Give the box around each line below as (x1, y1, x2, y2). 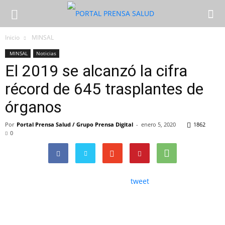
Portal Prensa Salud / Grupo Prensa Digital (17, 121, 133, 128)
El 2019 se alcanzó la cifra (5, 61, 187, 80)
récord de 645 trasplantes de (5, 79, 203, 98)
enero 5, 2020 (141, 121, 176, 128)
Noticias (36, 50, 56, 57)
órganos (5, 97, 62, 117)
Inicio (5, 33, 20, 42)
